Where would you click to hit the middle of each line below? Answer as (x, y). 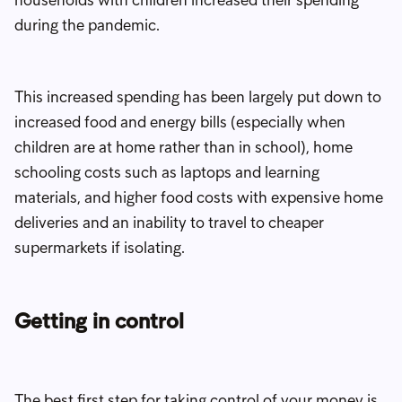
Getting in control (99, 320)
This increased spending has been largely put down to (198, 96)
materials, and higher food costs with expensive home (199, 197)
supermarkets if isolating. (100, 247)
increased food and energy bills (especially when (180, 122)
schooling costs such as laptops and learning (167, 172)
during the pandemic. (87, 25)
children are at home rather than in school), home (184, 147)
